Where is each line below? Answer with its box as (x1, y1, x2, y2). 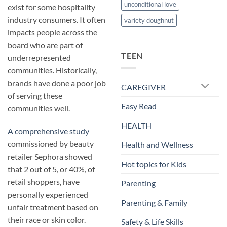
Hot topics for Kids (121, 159, 186, 169)
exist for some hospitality (8, 2, 95, 12)
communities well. (8, 103, 70, 113)
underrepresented (8, 52, 71, 62)
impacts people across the (8, 27, 97, 37)
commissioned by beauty (8, 139, 94, 149)
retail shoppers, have (8, 177, 80, 187)
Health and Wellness (121, 140, 193, 150)
